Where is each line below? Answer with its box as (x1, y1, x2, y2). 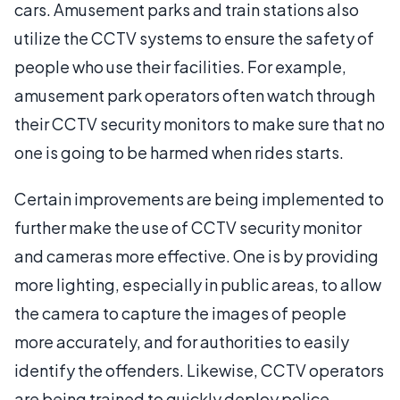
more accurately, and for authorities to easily (14, 330, 349, 352)
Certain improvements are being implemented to (14, 187, 384, 209)
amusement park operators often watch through (14, 84, 375, 105)
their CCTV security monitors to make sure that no (14, 112, 385, 134)
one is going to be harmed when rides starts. (14, 141, 344, 162)
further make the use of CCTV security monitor (14, 216, 362, 237)
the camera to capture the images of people (14, 302, 346, 323)
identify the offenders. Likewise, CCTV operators (14, 359, 384, 380)
